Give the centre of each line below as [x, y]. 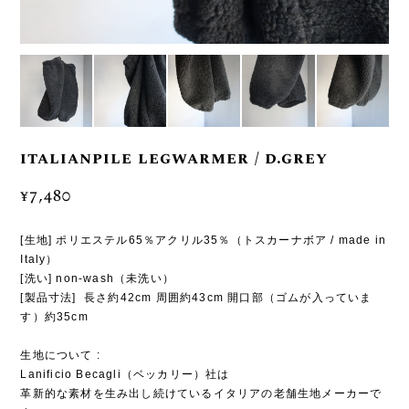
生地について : [60, 355]
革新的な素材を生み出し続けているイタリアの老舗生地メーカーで [201, 393]
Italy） [39, 259]
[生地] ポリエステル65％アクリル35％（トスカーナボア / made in [204, 240]
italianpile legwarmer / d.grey [174, 158]
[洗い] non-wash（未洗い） [97, 278]
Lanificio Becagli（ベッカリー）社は [125, 374]
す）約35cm [56, 316]
